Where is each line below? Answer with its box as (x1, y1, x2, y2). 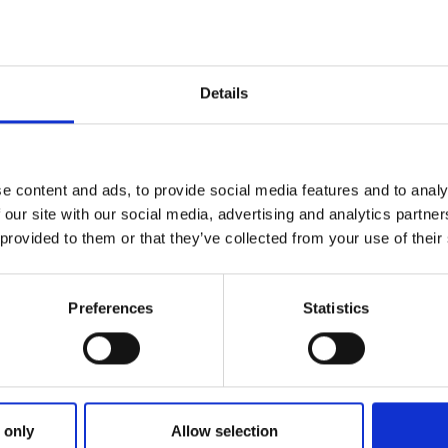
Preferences (68, 299, 154, 317)
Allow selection (170, 422, 278, 440)
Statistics (303, 299, 369, 317)
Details (199, 84, 249, 102)
